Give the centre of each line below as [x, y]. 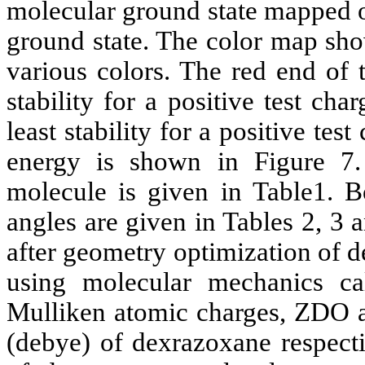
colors [130, 71]
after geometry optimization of [177, 252]
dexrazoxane [202, 343]
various [52, 71]
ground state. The [106, 41]
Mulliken [56, 312]
